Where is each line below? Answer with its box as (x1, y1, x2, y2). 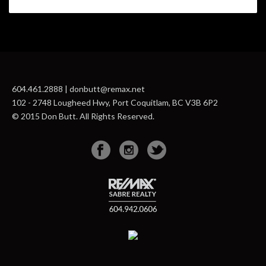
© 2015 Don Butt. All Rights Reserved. (12, 111, 154, 122)
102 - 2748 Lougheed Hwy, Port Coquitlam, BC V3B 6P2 (12, 97, 218, 108)
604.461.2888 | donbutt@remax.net (12, 84, 145, 94)
